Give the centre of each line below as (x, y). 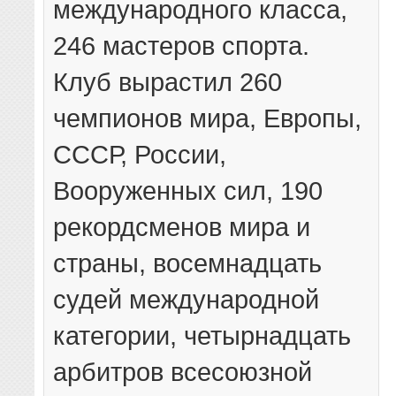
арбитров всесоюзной (183, 372)
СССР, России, (140, 155)
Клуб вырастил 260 (168, 82)
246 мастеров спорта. (182, 46)
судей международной (187, 300)
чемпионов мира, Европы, (208, 118)
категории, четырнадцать (202, 336)
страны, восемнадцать (188, 263)
